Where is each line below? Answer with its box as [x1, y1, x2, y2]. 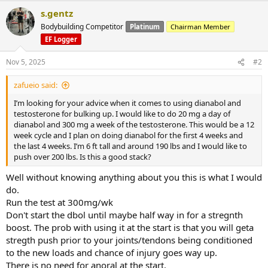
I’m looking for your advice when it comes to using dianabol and [14, 98, 241, 108]
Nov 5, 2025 [6, 57, 45, 67]
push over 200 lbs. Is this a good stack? [14, 151, 151, 162]
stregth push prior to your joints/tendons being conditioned [6, 233, 252, 246]
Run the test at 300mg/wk [6, 196, 113, 208]
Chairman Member [170, 22, 230, 31]
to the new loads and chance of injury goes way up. [6, 246, 217, 258]
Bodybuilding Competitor [41, 22, 123, 32]
